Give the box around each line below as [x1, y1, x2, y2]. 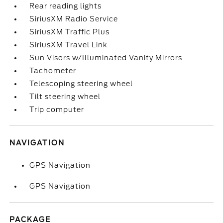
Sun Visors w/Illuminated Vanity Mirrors [29, 54, 183, 62]
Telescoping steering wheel [29, 80, 133, 88]
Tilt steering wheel [29, 93, 101, 101]
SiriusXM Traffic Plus [29, 28, 110, 36]
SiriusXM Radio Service [29, 15, 118, 23]
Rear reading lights [29, 2, 102, 10]
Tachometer [29, 67, 77, 75]
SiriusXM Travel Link [29, 41, 108, 49]
